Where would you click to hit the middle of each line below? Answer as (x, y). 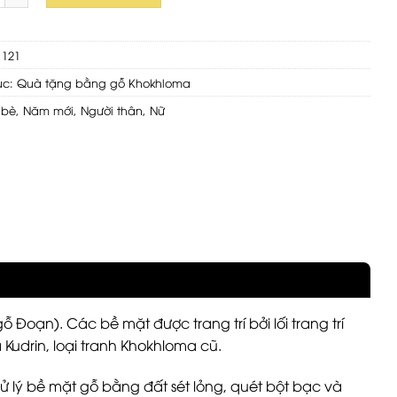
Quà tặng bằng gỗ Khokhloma (104, 82)
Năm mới (48, 109)
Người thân (112, 109)
